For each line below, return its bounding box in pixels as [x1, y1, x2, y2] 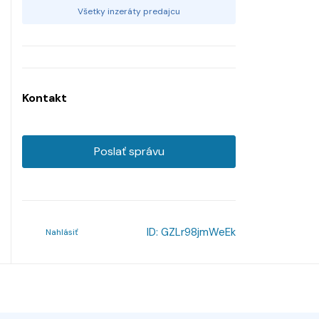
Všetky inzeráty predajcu [78, 5, 180, 17]
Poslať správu [93, 143, 164, 159]
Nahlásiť [46, 226, 78, 238]
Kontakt [22, 90, 67, 105]
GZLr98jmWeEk [161, 224, 236, 239]
